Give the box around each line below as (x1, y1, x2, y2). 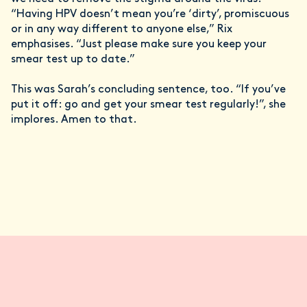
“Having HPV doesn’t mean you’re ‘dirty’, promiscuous (11, 8, 289, 20)
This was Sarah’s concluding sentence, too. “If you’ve (11, 84, 286, 95)
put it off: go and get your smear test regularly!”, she (11, 99, 286, 110)
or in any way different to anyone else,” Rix (11, 23, 232, 35)
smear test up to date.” (11, 53, 135, 65)
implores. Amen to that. (11, 114, 137, 125)
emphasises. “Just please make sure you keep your (11, 38, 267, 50)
